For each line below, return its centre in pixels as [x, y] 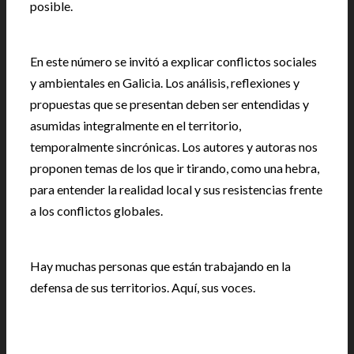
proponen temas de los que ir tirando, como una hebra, [175, 168]
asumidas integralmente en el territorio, [136, 125]
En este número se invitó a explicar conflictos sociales [173, 61]
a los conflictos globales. [96, 211]
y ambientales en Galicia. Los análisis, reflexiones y [165, 83]
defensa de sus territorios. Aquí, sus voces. [143, 287]
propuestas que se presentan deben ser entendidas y [169, 104]
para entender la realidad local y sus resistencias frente [176, 189]
